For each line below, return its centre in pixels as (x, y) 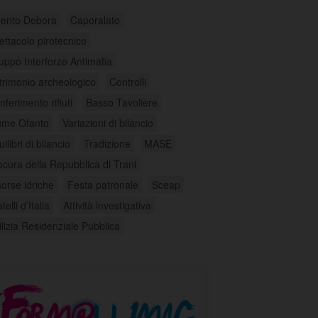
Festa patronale (103, 185)
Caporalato (95, 20)
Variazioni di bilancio (108, 123)
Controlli (128, 82)
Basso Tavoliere (122, 102)
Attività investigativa (107, 205)
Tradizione (107, 143)
